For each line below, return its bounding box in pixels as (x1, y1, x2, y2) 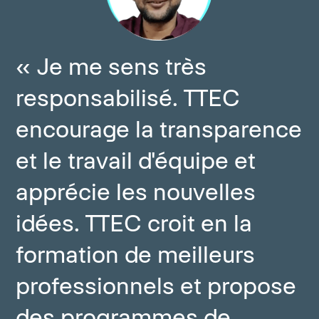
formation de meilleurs (16, 239, 256, 271)
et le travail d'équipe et (16, 145, 256, 177)
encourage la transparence (16, 114, 303, 145)
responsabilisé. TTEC (16, 83, 241, 114)
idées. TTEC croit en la (16, 208, 253, 239)
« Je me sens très (16, 51, 207, 83)
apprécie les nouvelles (16, 177, 256, 208)
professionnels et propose (16, 271, 297, 302)
